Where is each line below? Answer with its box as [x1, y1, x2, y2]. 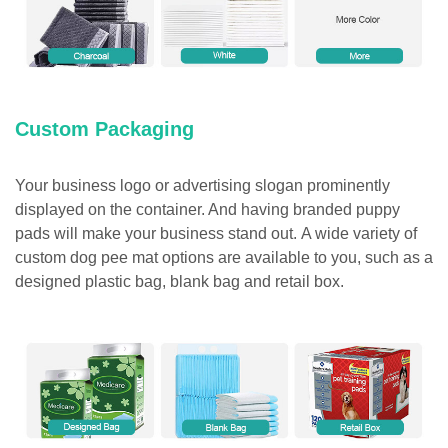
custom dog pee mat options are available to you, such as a [15, 248, 433, 266]
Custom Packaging [15, 117, 194, 140]
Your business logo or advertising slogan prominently [15, 176, 390, 194]
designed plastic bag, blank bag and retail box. [15, 272, 344, 290]
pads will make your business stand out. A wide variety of [15, 224, 417, 242]
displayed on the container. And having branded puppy [15, 200, 400, 218]
